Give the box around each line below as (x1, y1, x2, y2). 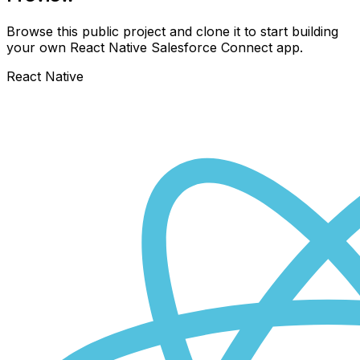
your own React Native (6, 39, 151, 55)
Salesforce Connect (151, 39, 272, 55)
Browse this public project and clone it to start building (6, 22, 338, 39)
